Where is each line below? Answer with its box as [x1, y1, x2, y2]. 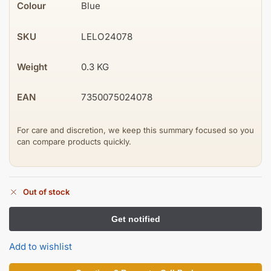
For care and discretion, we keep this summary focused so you [17, 125, 254, 135]
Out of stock [23, 186, 70, 197]
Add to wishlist [9, 240, 72, 252]
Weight [17, 61, 47, 73]
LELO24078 [81, 30, 132, 42]
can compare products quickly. [17, 136, 131, 146]
